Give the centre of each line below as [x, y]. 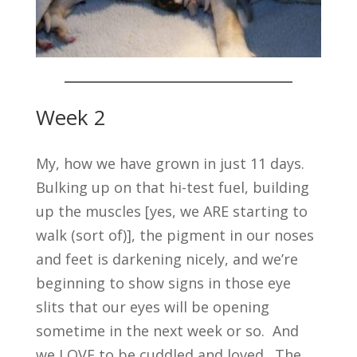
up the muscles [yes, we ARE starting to [171, 211]
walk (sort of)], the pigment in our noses [175, 235]
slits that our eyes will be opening [152, 306]
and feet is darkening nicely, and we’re [167, 259]
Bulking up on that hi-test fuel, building [172, 187]
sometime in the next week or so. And [167, 330]
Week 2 [71, 117]
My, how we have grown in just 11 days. [172, 163]
